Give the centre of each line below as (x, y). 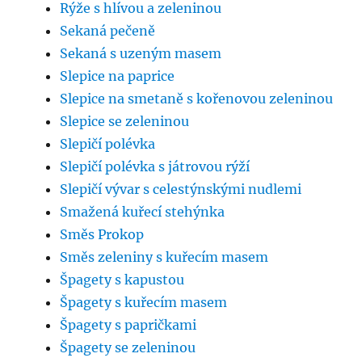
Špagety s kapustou (122, 280)
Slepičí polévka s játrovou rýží (155, 167)
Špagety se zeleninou (128, 348)
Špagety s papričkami (128, 325)
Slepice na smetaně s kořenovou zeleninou (197, 99)
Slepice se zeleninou (125, 122)
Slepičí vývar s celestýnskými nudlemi (181, 189)
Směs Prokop (102, 235)
